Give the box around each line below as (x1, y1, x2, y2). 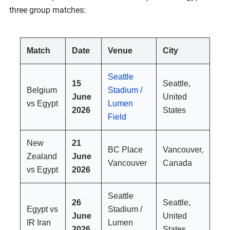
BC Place (108, 145, 143, 154)
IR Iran (27, 218, 51, 227)
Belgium (27, 85, 57, 94)
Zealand (27, 151, 57, 161)
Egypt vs (27, 204, 58, 214)
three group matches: (9, 5, 86, 15)
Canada (163, 158, 192, 167)
